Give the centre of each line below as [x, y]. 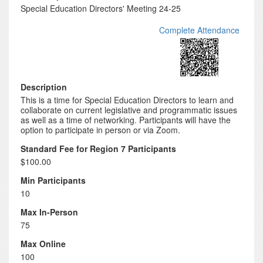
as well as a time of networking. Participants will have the [126, 120]
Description [44, 87]
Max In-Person [49, 212]
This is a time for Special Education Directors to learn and [127, 100]
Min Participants [53, 180]
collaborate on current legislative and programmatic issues [129, 110]
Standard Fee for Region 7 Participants [98, 149]
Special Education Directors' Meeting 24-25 [101, 8]
